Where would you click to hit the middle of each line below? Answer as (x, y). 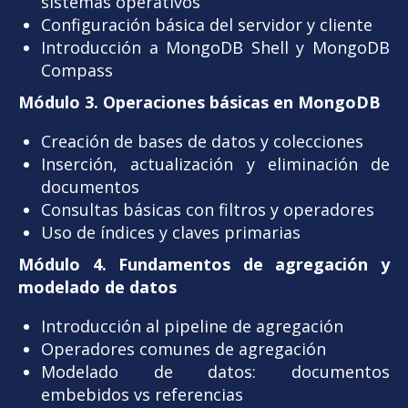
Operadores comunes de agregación (184, 348)
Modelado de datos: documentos (215, 371)
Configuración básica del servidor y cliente (207, 24)
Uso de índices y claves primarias (171, 232)
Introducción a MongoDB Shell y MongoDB (215, 47)
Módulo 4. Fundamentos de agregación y (204, 264)
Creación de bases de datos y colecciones (202, 141)
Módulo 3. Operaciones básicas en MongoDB (199, 102)
